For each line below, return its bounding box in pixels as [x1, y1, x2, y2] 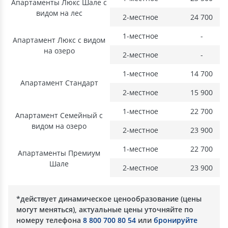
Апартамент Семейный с [15, 110, 103, 120]
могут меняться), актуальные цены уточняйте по [16, 205, 193, 214]
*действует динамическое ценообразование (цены [16, 194, 202, 204]
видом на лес [36, 8, 82, 18]
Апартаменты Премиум [18, 148, 100, 158]
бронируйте [154, 215, 197, 225]
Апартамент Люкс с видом [13, 35, 105, 45]
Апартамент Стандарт [20, 78, 98, 88]
